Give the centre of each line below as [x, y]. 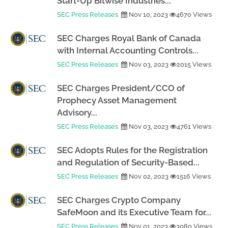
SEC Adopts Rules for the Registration [132, 150]
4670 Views [194, 15]
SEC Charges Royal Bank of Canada [129, 38]
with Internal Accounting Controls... [128, 50]
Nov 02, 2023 [149, 176]
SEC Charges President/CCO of [121, 88]
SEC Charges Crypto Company [119, 200]
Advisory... [77, 112]
